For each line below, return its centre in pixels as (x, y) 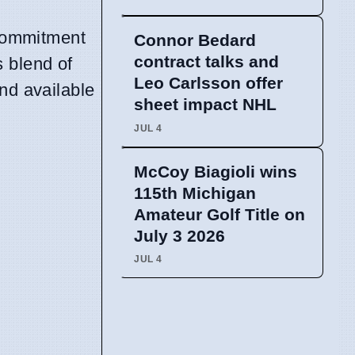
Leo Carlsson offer (208, 83)
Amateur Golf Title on (219, 214)
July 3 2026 (179, 235)
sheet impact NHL (205, 105)
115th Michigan (195, 193)
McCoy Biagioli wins (216, 171)
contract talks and (206, 62)
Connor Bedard (195, 40)
